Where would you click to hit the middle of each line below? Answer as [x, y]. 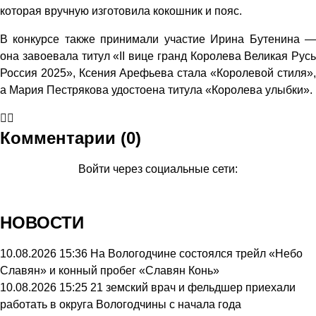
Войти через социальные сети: [158, 169]
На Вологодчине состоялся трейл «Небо [196, 254]
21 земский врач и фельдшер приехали [193, 287]
